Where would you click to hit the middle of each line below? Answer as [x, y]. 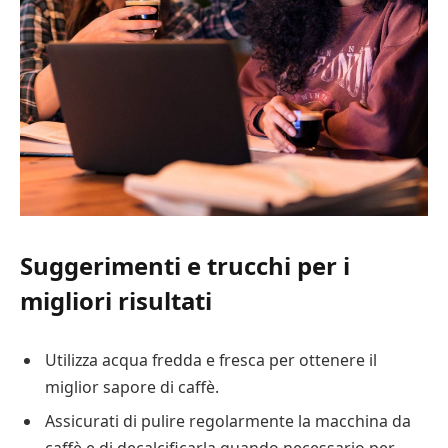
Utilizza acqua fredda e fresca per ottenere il [211, 359]
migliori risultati [116, 301]
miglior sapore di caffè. [132, 386]
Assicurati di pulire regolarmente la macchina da [228, 420]
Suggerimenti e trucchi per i [185, 266]
